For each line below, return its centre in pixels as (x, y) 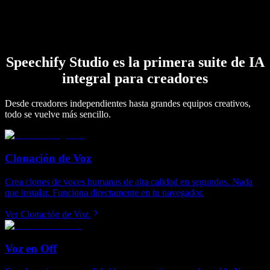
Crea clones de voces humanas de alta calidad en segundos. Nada (129, 181)
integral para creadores (135, 78)
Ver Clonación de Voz (47, 214)
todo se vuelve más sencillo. (58, 115)
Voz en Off (31, 248)
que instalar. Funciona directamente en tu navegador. (104, 192)
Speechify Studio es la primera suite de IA (135, 62)
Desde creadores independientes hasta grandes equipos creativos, (128, 104)
